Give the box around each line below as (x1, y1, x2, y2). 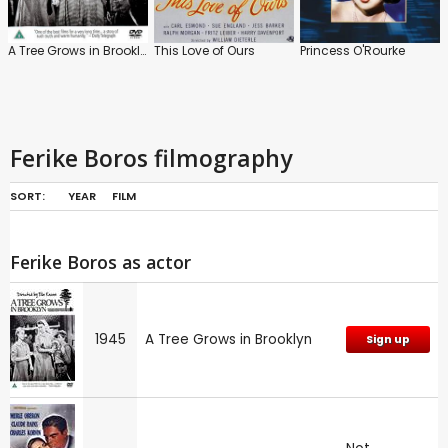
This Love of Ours (154, 41, 255, 59)
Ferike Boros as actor (10, 249, 191, 274)
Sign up (366, 331, 410, 347)
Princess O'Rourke (300, 41, 405, 59)
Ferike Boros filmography (10, 141, 292, 174)
